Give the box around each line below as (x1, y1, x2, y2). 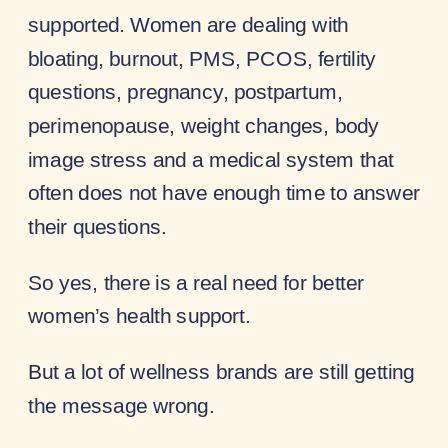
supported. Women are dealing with (28, 12, 349, 37)
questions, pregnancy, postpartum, (28, 79, 344, 104)
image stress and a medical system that (28, 146, 394, 171)
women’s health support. (28, 303, 251, 328)
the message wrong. (28, 393, 215, 418)
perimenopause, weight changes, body (28, 113, 380, 138)
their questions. (28, 214, 167, 238)
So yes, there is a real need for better (28, 270, 365, 294)
